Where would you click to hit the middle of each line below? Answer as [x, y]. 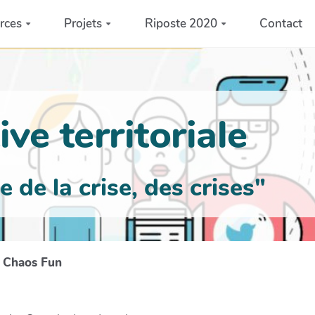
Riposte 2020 [181, 23]
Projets [83, 23]
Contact [281, 23]
